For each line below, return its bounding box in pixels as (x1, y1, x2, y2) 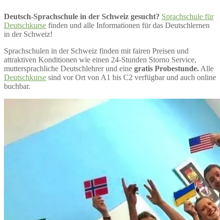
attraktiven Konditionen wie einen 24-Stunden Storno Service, (4, 55, 196, 64)
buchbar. (4, 82, 30, 90)
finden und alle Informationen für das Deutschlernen (46, 21, 210, 29)
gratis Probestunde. (134, 64, 199, 73)
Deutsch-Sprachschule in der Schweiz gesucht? (4, 12, 160, 21)
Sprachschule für (162, 12, 214, 21)
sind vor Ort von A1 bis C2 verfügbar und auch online (46, 73, 216, 82)
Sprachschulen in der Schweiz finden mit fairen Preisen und (4, 46, 189, 55)
